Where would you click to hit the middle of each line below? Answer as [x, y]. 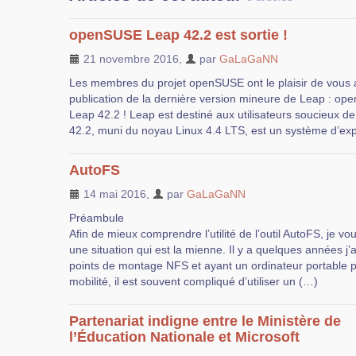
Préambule [97, 218]
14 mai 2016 [113, 194]
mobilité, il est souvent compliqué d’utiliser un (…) [193, 281]
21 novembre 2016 [130, 59]
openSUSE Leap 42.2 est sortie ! [178, 35]
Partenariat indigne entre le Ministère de [205, 321]
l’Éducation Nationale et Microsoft [184, 337]
